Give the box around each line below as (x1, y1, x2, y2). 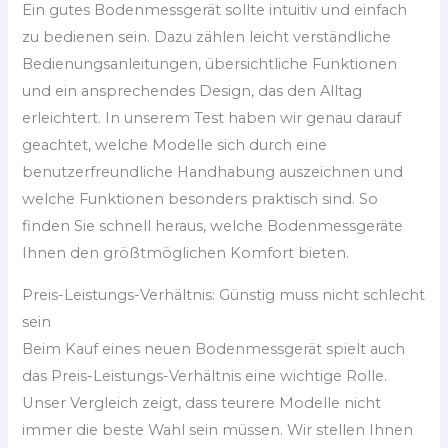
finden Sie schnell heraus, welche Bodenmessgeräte (22, 217, 404, 236)
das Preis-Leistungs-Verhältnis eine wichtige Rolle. (22, 366, 388, 385)
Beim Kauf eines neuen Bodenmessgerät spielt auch (22, 339, 406, 358)
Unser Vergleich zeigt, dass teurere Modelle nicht (22, 393, 382, 412)
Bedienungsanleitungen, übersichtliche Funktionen (22, 55, 398, 74)
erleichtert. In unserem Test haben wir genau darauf (22, 109, 402, 128)
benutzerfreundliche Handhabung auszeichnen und (22, 163, 404, 182)
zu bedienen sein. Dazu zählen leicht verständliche (22, 28, 392, 47)
